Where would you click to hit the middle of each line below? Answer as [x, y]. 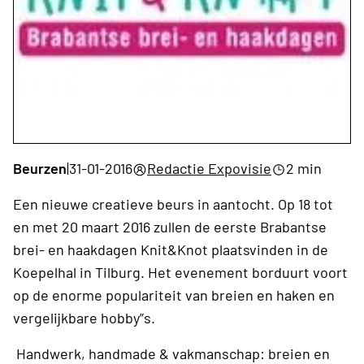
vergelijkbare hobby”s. [84, 317]
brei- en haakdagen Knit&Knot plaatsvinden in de [171, 249]
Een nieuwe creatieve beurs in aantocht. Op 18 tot [173, 204]
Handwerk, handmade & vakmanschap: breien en [171, 353]
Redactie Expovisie [209, 168]
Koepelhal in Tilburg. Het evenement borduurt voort [180, 272]
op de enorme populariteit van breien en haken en [174, 295]
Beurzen [40, 168]
